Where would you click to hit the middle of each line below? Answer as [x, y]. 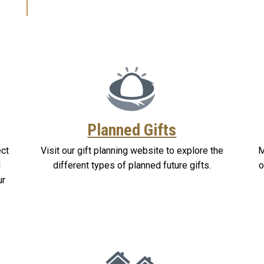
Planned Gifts [132, 130]
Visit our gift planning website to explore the [132, 151]
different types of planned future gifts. [132, 166]
